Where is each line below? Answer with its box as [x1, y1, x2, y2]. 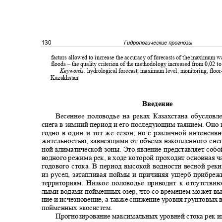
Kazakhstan [51, 74, 82, 81]
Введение [142, 99, 177, 108]
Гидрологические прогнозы [124, 39, 195, 46]
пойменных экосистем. [41, 203, 116, 212]
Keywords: [60, 67, 87, 74]
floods [51, 60, 67, 67]
